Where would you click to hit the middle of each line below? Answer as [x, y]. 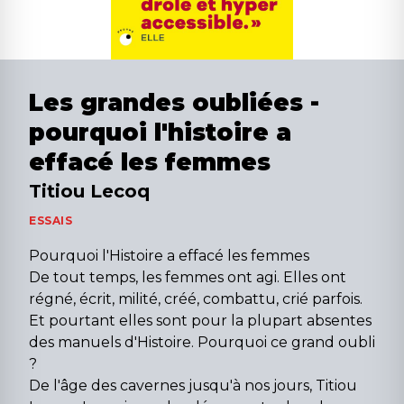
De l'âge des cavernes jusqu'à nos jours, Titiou [193, 386]
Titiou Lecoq [89, 192]
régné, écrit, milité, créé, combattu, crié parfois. [196, 299]
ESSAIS [51, 221]
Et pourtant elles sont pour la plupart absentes [200, 321]
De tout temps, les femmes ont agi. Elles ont [188, 278]
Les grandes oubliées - [174, 103]
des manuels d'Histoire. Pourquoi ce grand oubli [202, 343]
